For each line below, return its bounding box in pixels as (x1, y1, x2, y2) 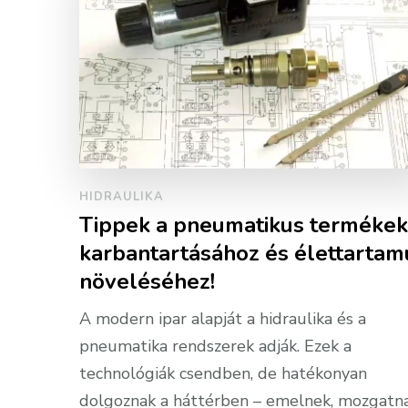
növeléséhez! (79, 266, 215, 296)
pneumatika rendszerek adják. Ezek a (79, 334, 352, 357)
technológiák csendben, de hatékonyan (79, 362, 367, 384)
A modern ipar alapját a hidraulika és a (79, 307, 366, 330)
